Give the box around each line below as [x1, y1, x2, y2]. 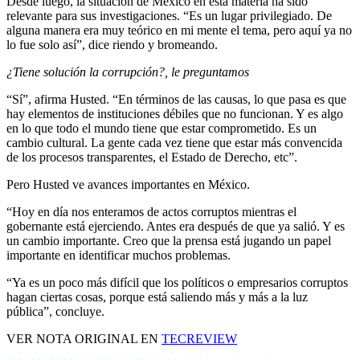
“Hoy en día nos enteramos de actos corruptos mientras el [6, 205, 297, 219]
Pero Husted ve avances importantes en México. [6, 178, 250, 192]
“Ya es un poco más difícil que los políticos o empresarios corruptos [6, 276, 348, 290]
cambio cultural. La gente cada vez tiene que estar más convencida [6, 136, 342, 150]
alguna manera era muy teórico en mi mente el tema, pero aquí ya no [6, 23, 352, 38]
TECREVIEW [162, 332, 237, 346]
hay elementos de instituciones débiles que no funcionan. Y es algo [6, 107, 343, 121]
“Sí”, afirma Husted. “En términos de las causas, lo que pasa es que [6, 92, 346, 107]
